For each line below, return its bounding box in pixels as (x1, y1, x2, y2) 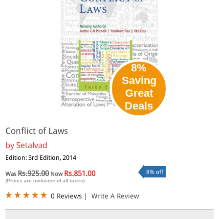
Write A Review (91, 192, 139, 200)
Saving (121, 74, 156, 87)
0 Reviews (51, 192, 82, 200)
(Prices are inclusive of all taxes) (5, 177, 85, 183)
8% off (146, 168, 163, 175)
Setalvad (16, 140, 48, 150)
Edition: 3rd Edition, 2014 (5, 153, 77, 161)
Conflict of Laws (5, 126, 68, 136)
